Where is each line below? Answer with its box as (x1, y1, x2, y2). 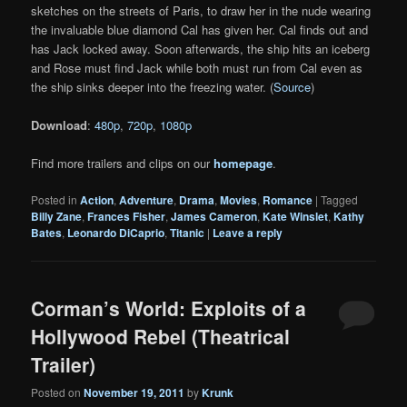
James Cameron (171, 208, 258, 225)
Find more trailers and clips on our (31, 154, 214, 173)
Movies (220, 192, 258, 209)
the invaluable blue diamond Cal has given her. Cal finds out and (31, 21, 369, 39)
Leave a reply (213, 224, 283, 242)
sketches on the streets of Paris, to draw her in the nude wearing (31, 2, 372, 20)
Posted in (31, 192, 78, 208)
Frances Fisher (87, 208, 166, 225)
